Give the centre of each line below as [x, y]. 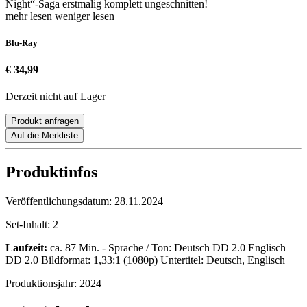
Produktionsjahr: [42, 284]
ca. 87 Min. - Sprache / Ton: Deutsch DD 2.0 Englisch [167, 248]
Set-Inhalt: [29, 225]
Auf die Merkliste [45, 136]
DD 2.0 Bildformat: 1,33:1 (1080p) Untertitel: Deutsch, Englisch [145, 260]
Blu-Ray [22, 43]
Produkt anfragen [45, 121]
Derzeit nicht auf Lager [56, 97]
